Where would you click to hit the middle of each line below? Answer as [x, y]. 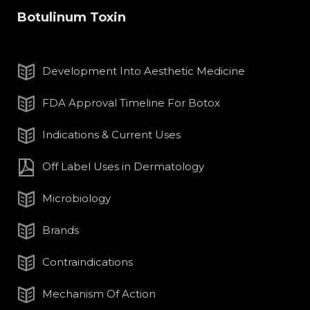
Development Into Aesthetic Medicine [144, 71]
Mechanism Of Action [99, 294]
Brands [61, 230]
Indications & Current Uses [111, 135]
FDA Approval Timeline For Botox [131, 103]
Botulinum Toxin [72, 18]
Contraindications [88, 262]
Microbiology [76, 199]
